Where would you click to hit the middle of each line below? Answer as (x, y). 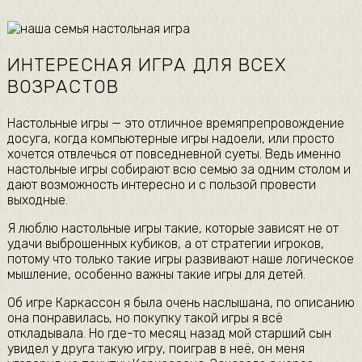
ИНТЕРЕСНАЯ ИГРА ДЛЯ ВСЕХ (147, 65)
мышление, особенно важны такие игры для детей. (156, 275)
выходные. (37, 200)
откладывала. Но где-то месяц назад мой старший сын (169, 334)
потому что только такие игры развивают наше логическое (180, 259)
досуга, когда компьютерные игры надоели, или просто (170, 139)
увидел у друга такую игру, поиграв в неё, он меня (156, 349)
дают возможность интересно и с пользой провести (161, 185)
